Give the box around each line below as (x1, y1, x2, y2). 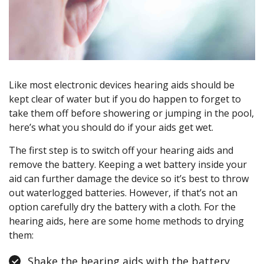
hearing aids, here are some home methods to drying (9, 214, 244, 228)
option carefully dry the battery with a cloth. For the (9, 200, 236, 214)
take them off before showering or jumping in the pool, (9, 107, 254, 120)
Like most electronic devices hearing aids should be (9, 78, 235, 92)
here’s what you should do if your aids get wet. (9, 121, 213, 134)
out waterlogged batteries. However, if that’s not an (9, 186, 237, 200)
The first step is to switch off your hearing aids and (9, 144, 233, 157)
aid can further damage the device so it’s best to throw (9, 172, 249, 186)
